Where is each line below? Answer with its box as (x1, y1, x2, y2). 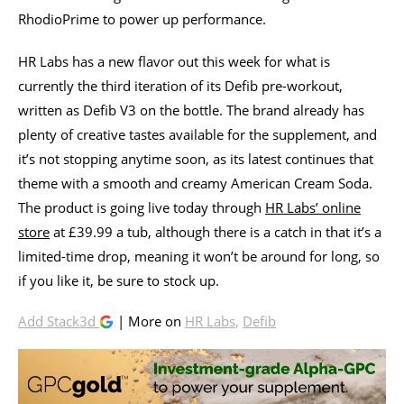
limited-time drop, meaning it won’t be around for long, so (18, 246, 380, 265)
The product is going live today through (18, 197, 265, 216)
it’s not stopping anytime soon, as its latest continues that (18, 149, 373, 168)
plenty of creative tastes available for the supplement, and (18, 124, 377, 143)
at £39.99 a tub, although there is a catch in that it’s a (50, 222, 381, 241)
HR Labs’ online (265, 197, 361, 216)
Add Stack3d (18, 311, 99, 330)
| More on (114, 311, 185, 330)
